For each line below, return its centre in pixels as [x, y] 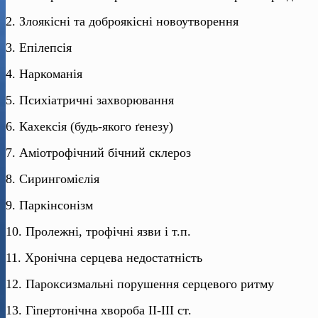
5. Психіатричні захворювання [90, 100]
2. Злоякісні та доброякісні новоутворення [122, 22]
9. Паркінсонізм [49, 205]
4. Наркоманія [44, 74]
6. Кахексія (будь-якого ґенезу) [89, 127]
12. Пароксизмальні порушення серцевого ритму [140, 284]
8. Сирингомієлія [53, 179]
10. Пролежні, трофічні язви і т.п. [98, 232]
